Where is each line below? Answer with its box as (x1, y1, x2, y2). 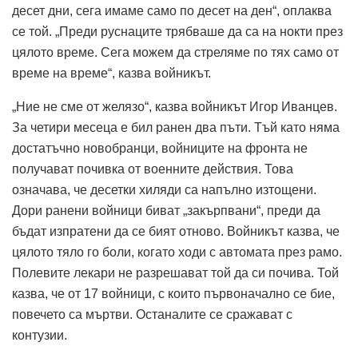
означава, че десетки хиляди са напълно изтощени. (12, 182, 316, 197)
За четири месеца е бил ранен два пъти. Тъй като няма (12, 120, 340, 134)
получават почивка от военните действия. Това (12, 161, 293, 176)
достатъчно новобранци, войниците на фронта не (12, 141, 308, 155)
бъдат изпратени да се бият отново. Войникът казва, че (12, 224, 340, 238)
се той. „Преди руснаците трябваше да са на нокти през (12, 24, 343, 38)
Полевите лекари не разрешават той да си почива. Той (12, 265, 339, 280)
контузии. (12, 328, 67, 342)
